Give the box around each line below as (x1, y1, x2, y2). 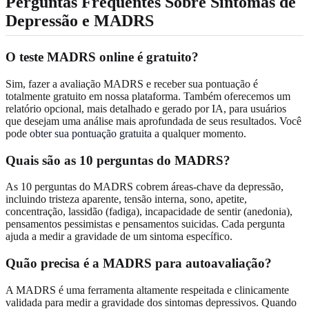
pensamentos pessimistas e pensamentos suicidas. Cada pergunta (6, 218, 285, 230)
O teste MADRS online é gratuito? (6, 50, 199, 65)
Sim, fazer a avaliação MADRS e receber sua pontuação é (6, 77, 258, 90)
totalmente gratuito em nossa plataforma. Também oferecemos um (6, 90, 290, 102)
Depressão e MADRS (6, 12, 154, 30)
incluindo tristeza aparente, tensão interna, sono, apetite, (6, 193, 247, 206)
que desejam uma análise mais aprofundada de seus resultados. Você (6, 114, 301, 127)
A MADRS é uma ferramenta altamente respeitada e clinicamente (6, 283, 289, 296)
